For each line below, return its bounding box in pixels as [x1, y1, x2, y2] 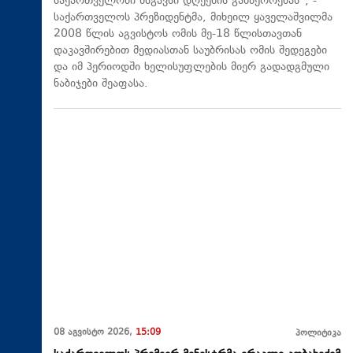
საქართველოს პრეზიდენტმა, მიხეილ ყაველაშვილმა [54, 9, 333, 26]
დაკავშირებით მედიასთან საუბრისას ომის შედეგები [54, 42, 327, 59]
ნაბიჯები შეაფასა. [54, 75, 148, 92]
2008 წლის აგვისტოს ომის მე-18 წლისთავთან [54, 25, 302, 43]
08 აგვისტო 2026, [54, 326, 136, 340]
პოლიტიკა [295, 327, 341, 341]
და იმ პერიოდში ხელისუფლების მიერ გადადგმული [54, 58, 329, 76]
